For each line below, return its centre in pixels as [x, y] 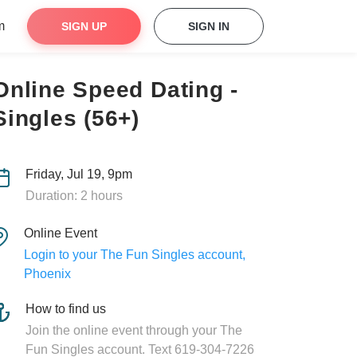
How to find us [66, 309]
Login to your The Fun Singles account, [134, 255]
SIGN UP [84, 26]
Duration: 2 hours [74, 196]
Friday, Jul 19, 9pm [78, 174]
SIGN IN [209, 26]
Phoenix [47, 274]
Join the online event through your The [134, 330]
